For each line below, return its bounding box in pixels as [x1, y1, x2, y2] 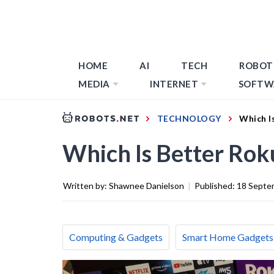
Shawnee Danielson [109, 180, 184, 191]
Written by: [63, 180, 109, 191]
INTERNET [150, 78, 198, 89]
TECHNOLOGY [157, 113, 221, 124]
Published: [194, 180, 237, 191]
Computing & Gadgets [69, 231, 163, 243]
